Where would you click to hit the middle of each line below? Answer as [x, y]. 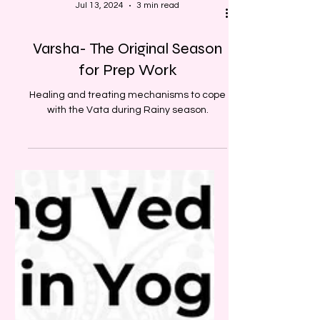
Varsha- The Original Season [127, 79]
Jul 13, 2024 [100, 35]
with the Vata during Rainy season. [127, 140]
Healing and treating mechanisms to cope [127, 125]
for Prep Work [127, 100]
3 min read [158, 35]
